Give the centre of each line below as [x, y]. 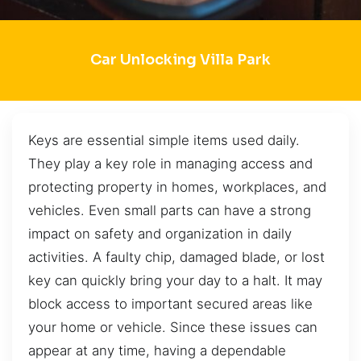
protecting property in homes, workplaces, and [177, 187]
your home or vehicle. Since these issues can [173, 327]
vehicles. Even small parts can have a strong [170, 210]
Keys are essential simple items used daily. [164, 140]
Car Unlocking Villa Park [180, 60]
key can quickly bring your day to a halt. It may [175, 280]
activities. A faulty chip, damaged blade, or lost [176, 257]
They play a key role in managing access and [170, 163]
